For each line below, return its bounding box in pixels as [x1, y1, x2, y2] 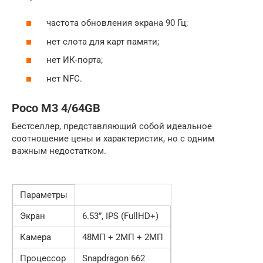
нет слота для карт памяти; [44, 36, 159, 47]
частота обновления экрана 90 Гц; [44, 18, 188, 28]
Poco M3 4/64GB [12, 101, 100, 115]
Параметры [20, 189, 68, 200]
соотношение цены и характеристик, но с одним [12, 133, 214, 144]
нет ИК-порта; [44, 55, 103, 65]
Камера [20, 231, 51, 242]
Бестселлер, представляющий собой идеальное [12, 120, 212, 131]
